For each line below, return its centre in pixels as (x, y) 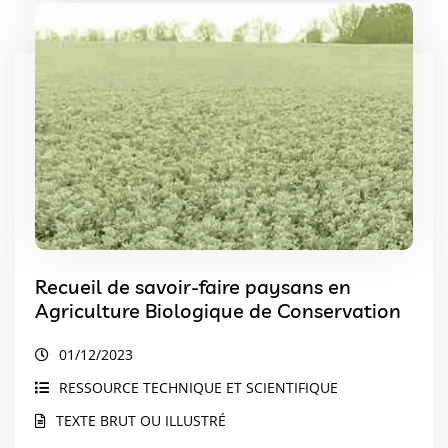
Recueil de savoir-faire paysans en (193, 287)
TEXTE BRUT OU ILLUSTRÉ (141, 421)
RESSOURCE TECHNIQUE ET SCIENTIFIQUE (198, 388)
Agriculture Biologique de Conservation (218, 311)
